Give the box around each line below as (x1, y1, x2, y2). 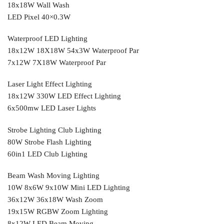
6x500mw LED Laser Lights (7, 104, 96, 112)
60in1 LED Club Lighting (7, 149, 87, 158)
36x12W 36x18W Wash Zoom (7, 195, 103, 204)
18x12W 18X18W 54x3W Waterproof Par (7, 46, 139, 55)
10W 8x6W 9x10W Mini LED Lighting (7, 183, 130, 192)
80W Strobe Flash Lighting (7, 137, 91, 146)
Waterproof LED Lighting (7, 34, 87, 43)
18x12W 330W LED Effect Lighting (7, 92, 121, 100)
